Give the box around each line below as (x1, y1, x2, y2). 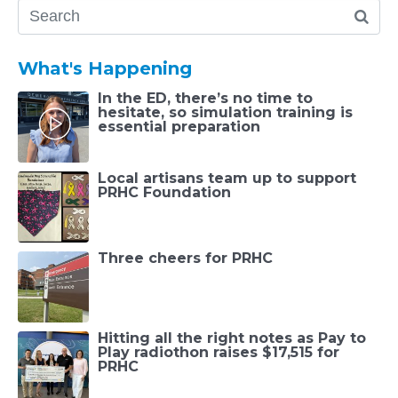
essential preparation (98, 118, 260, 136)
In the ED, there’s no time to (98, 90, 313, 107)
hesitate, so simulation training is (98, 104, 353, 122)
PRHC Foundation (98, 184, 231, 202)
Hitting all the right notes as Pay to (98, 330, 366, 347)
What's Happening (18, 58, 192, 80)
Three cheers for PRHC (98, 250, 273, 267)
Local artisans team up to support (98, 170, 356, 187)
